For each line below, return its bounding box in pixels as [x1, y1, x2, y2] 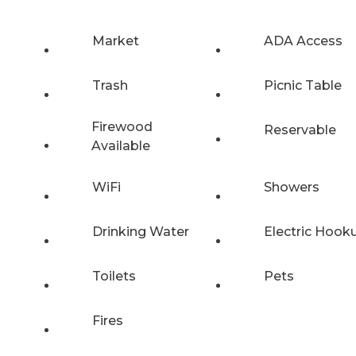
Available [91, 137, 150, 153]
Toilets [92, 268, 136, 284]
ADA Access [264, 33, 342, 48]
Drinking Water [92, 223, 189, 239]
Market [92, 33, 139, 48]
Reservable [264, 122, 336, 137]
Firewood [91, 118, 153, 134]
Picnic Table [264, 77, 342, 93]
